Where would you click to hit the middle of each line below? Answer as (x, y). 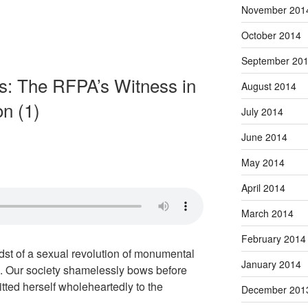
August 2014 (268, 86)
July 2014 (262, 111)
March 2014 (267, 213)
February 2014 (273, 238)
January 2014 (271, 264)
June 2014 (264, 136)
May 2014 (263, 162)
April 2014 (263, 187)
